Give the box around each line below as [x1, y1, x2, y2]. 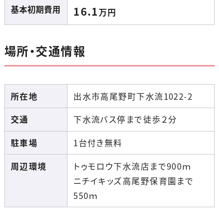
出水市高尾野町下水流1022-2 [73, 90, 193, 102]
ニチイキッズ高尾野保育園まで [73, 175, 194, 187]
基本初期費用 [10, 3, 61, 15]
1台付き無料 [73, 137, 123, 149]
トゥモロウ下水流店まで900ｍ [73, 160, 192, 172]
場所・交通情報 [4, 42, 86, 60]
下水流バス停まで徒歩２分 [73, 113, 177, 126]
